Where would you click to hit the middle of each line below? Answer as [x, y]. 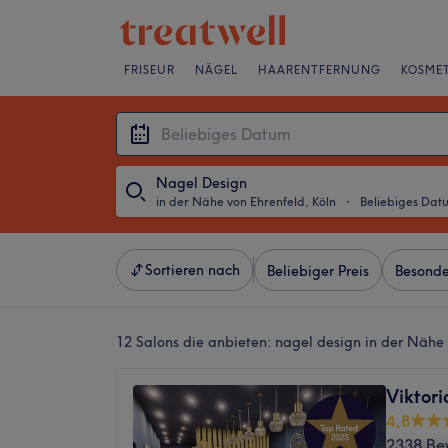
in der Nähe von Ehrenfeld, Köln [246, 201]
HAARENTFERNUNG [319, 70]
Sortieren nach [192, 270]
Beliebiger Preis [318, 271]
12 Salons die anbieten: [195, 342]
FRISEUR [149, 70]
